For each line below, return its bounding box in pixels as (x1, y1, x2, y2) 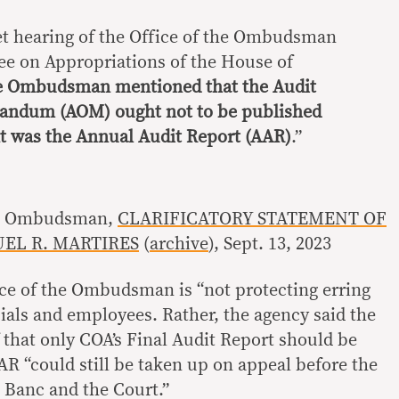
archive (150, 235, 208, 253)
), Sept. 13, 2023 (208, 235, 331, 253)
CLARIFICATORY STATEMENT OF (118, 210, 387, 228)
